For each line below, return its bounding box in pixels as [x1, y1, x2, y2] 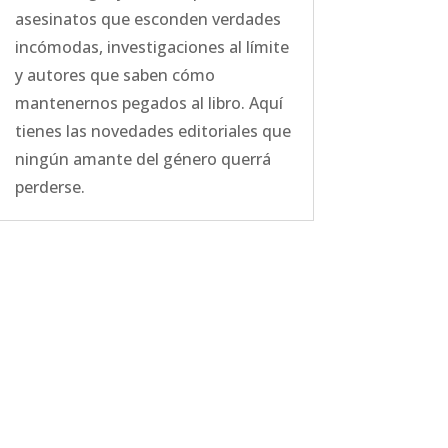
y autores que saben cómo [14, 64, 215, 87]
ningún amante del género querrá [14, 148, 271, 171]
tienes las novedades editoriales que [14, 120, 291, 143]
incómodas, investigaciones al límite [14, 36, 289, 59]
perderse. [14, 176, 85, 199]
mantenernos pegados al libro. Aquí [14, 92, 283, 115]
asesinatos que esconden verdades [14, 8, 281, 31]
